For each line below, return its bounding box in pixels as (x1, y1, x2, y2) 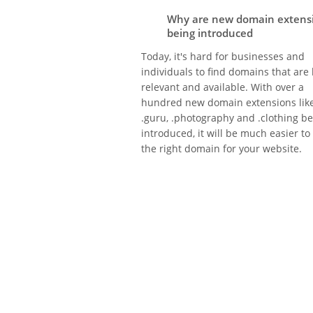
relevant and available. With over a (141, 80, 304, 94)
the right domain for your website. (141, 142, 302, 155)
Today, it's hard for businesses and (141, 50, 305, 63)
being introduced (167, 26, 253, 40)
